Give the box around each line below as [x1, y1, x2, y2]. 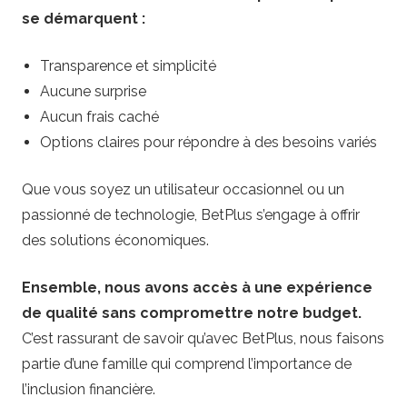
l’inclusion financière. [22, 380, 155, 398]
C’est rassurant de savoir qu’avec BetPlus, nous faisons [22, 329, 384, 347]
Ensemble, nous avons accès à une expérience [22, 278, 372, 296]
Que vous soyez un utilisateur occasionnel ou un [22, 180, 344, 198]
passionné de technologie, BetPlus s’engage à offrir [22, 205, 360, 223]
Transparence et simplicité [40, 56, 216, 74]
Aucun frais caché [40, 107, 159, 125]
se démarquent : [22, 9, 145, 27]
